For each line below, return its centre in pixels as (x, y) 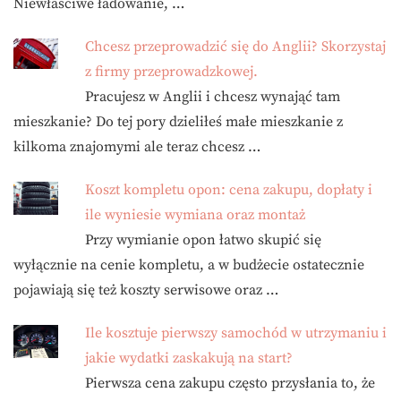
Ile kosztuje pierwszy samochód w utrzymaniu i (236, 333)
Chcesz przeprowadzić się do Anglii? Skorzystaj (235, 46)
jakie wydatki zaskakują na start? (189, 358)
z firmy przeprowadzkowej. (171, 71)
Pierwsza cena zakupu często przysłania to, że (230, 383)
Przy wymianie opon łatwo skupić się (203, 239)
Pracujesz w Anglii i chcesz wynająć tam (213, 96)
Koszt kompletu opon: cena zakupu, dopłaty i (229, 189)
